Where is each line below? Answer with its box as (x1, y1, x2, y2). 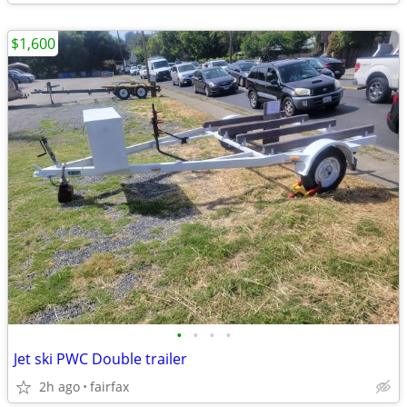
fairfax (90, 378, 129, 395)
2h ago (39, 378, 80, 395)
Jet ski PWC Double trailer (14, 349, 187, 369)
